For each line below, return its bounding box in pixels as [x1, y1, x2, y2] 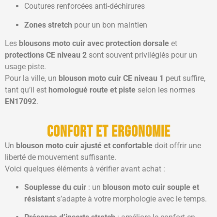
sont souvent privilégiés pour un [87, 50, 197, 60]
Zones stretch [24, 20, 72, 30]
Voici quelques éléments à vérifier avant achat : [5, 164, 165, 173]
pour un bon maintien [72, 20, 147, 30]
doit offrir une [153, 140, 201, 150]
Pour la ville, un [5, 74, 59, 83]
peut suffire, [164, 74, 205, 83]
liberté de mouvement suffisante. [5, 152, 116, 162]
